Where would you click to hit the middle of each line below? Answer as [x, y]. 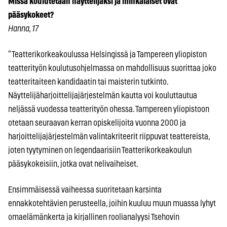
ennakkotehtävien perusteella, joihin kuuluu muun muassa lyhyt [112, 203]
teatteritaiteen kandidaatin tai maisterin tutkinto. [88, 82]
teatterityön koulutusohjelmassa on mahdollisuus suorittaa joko [112, 68]
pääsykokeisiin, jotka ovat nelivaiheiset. [73, 164]
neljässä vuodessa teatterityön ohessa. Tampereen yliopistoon [109, 109]
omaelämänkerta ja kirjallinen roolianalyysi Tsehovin [94, 217]
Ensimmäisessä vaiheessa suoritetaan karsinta [85, 190]
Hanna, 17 [23, 28]
